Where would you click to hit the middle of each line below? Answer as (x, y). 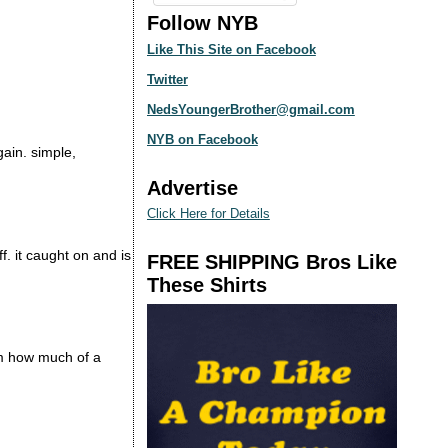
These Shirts (206, 285)
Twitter (167, 79)
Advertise (192, 187)
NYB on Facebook (202, 139)
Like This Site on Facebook (231, 49)
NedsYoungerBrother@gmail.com (250, 109)
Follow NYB (202, 23)
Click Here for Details (208, 213)
